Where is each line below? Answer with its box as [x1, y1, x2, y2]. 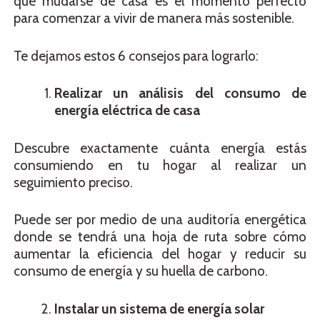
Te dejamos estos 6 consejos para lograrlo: [14, 47, 259, 64]
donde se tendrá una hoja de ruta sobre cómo [14, 229, 306, 246]
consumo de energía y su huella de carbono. [14, 263, 268, 280]
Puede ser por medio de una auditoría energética [14, 211, 306, 229]
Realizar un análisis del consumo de [54, 85, 306, 102]
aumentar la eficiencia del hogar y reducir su [14, 246, 306, 263]
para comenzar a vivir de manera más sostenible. [14, 10, 294, 27]
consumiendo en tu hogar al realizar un [14, 156, 306, 174]
